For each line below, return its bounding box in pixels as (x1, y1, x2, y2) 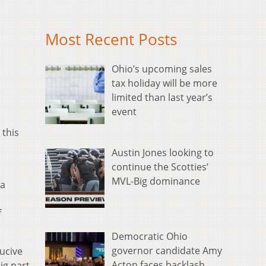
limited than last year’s (112, 91, 213, 104)
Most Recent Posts (45, 29, 177, 50)
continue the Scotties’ (112, 160, 208, 174)
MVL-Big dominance (112, 175, 200, 188)
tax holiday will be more (112, 77, 217, 90)
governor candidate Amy (112, 244, 222, 258)
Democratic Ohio (112, 230, 188, 243)
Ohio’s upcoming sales (112, 62, 212, 76)
